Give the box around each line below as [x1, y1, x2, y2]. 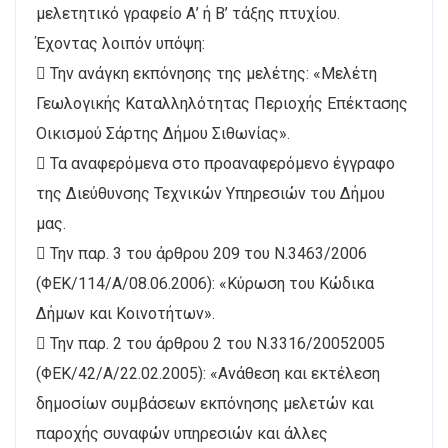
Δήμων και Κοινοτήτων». [36, 303, 215, 323]
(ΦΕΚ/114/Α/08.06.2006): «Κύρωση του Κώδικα [36, 273, 374, 293]
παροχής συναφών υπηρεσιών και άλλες [36, 423, 328, 443]
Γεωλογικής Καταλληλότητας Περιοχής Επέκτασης [36, 93, 408, 113]
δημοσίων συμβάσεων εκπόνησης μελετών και [36, 393, 374, 413]
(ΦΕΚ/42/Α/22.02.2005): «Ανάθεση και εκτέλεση [36, 363, 380, 383]
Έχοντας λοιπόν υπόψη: [36, 33, 205, 53]
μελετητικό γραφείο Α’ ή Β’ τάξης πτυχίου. [36, 3, 340, 23]
